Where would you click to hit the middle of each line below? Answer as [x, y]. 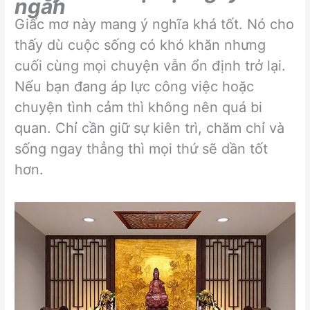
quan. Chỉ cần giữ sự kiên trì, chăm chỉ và [150, 128]
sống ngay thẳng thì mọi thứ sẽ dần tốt [142, 149]
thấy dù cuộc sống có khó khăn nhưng [140, 45]
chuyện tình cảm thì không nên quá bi [139, 108]
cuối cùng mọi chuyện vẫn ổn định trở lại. [151, 66]
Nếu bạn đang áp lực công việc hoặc [135, 87]
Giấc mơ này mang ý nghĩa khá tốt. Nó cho [155, 25]
